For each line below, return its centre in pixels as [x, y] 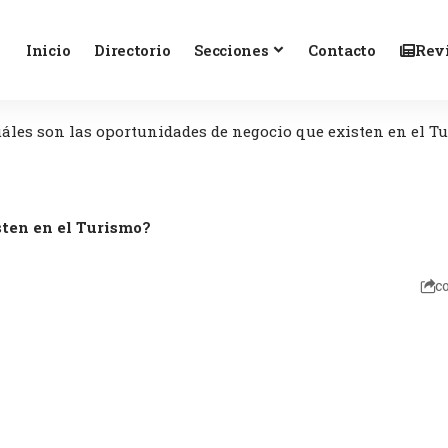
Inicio [48, 50]
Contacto [342, 50]
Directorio [132, 50]
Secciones [231, 50]
